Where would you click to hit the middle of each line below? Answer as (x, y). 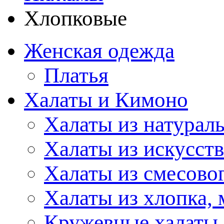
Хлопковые (75, 18)
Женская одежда (99, 51)
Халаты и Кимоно (106, 100)
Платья (76, 75)
